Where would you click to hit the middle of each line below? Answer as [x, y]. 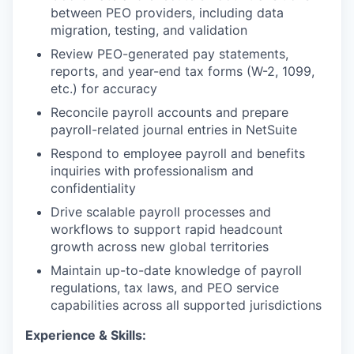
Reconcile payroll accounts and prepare [169, 113]
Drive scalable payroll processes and [161, 212]
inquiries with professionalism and [152, 171]
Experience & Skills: [86, 335]
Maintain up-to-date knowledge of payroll [176, 271]
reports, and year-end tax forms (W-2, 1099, [183, 72]
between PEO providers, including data [167, 13]
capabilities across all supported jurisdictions [186, 305]
